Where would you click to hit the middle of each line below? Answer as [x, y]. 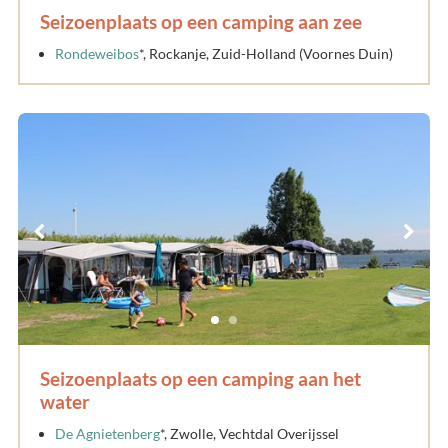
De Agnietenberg [107, 433]
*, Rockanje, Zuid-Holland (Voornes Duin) [266, 53]
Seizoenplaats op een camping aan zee [201, 21]
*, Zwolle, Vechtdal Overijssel [249, 433]
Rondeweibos [97, 53]
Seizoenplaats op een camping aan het [200, 378]
